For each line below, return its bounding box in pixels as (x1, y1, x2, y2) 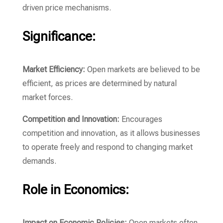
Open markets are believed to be (85, 65, 200, 74)
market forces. (22, 93, 73, 102)
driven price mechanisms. (22, 3, 111, 12)
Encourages (119, 114, 162, 124)
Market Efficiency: (22, 65, 85, 74)
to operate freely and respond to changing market (22, 142, 193, 152)
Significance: (22, 29, 96, 44)
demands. (22, 156, 56, 166)
